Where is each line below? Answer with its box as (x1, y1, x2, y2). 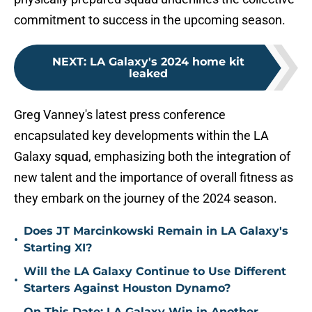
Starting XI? (24, 241, 92, 255)
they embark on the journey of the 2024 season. (14, 191, 277, 206)
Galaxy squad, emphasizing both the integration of (14, 149, 290, 164)
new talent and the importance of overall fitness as (14, 170, 293, 185)
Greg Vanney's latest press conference (14, 107, 226, 123)
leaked (129, 67, 168, 81)
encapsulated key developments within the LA (14, 128, 269, 143)
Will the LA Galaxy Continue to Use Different (24, 265, 286, 279)
